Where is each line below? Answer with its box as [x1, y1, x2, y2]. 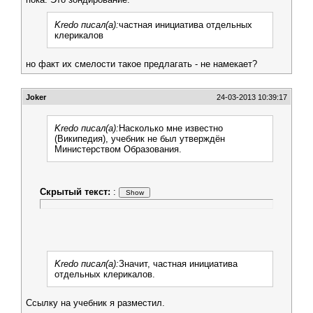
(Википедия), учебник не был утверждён [54, 133, 225, 144]
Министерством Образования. [54, 144, 182, 154]
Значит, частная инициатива [119, 259, 238, 269]
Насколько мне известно [119, 123, 223, 133]
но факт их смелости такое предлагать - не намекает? [26, 59, 257, 69]
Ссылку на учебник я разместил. [26, 298, 165, 308]
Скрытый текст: [40, 187, 110, 197]
